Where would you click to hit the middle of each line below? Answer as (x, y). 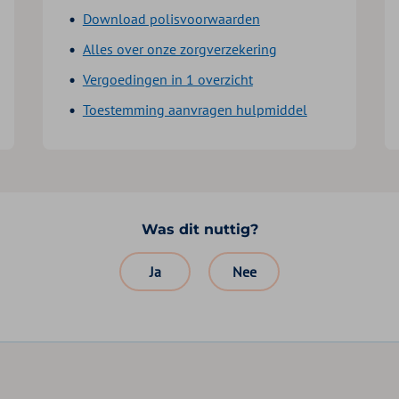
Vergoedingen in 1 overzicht (167, 79)
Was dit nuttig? (199, 229)
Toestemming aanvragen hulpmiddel (195, 109)
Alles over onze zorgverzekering (179, 49)
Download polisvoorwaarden (171, 18)
